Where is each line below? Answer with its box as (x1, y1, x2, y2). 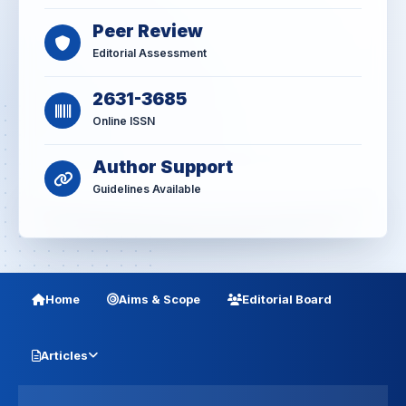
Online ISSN (92, 114, 155, 129)
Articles (41, 348, 88, 363)
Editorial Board (242, 292, 332, 307)
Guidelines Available (92, 182, 201, 197)
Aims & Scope (119, 292, 200, 307)
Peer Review (92, 21, 203, 43)
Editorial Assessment (92, 46, 207, 61)
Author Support (92, 157, 233, 179)
